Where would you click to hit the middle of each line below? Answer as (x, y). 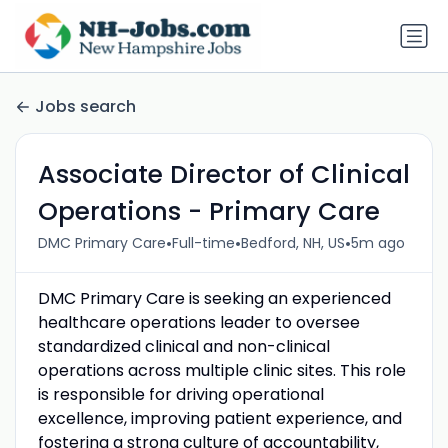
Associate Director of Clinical (223, 174)
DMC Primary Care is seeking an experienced (214, 298)
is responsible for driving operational (180, 394)
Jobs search (85, 107)
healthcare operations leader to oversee (198, 322)
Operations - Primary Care (208, 211)
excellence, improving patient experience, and (219, 418)
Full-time (203, 243)
